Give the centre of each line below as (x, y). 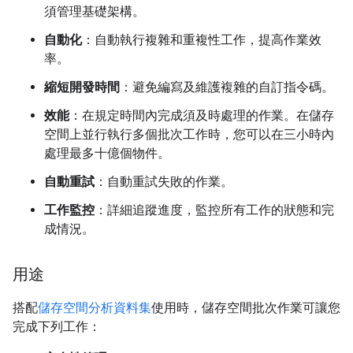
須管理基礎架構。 (95, 11)
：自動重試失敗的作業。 (164, 182)
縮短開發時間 (82, 87)
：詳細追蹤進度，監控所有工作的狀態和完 (214, 210)
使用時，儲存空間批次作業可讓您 (246, 308)
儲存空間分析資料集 (95, 308)
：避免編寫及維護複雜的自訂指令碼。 (227, 87)
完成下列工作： (57, 327)
